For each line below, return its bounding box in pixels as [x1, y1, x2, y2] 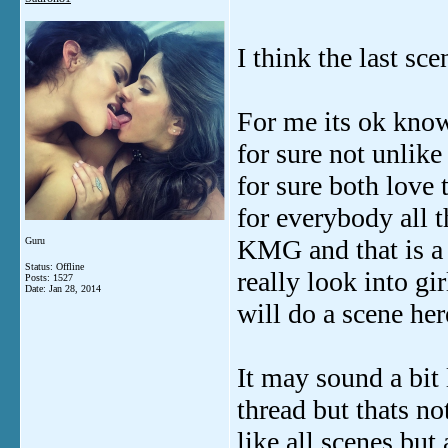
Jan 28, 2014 [49, 283, 101, 294]
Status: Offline [25, 261, 84, 272]
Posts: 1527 [25, 272, 73, 283]
